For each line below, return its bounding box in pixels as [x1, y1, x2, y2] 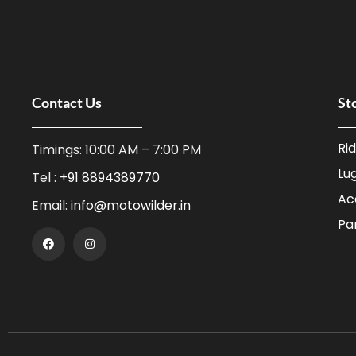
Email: [32, 196, 71, 215]
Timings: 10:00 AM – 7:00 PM [32, 141, 201, 159]
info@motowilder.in [71, 196, 191, 215]
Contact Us [32, 94, 102, 111]
